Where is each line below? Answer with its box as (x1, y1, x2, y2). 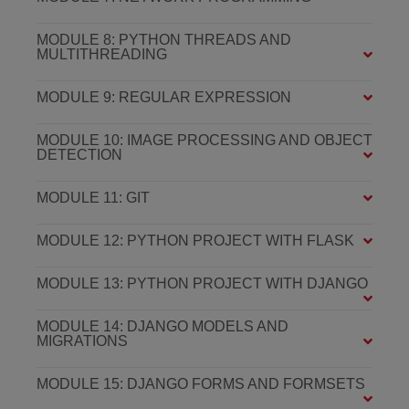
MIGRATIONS (37, 333, 128, 350)
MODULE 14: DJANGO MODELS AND (37, 319, 288, 335)
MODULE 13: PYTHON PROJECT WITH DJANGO (37, 276, 368, 292)
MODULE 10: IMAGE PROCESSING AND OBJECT (37, 132, 372, 149)
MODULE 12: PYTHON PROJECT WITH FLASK (37, 233, 354, 249)
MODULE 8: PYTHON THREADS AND (37, 32, 291, 48)
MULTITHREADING (37, 47, 167, 63)
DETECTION (37, 147, 122, 163)
